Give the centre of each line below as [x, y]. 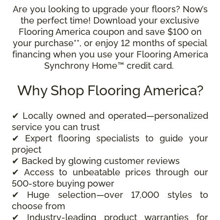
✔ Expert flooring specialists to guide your [110, 138]
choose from [39, 206]
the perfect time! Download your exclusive [110, 21]
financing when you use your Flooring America [110, 55]
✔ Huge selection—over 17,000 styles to [110, 195]
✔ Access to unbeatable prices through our [110, 172]
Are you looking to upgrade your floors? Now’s [110, 9]
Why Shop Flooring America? [110, 91]
